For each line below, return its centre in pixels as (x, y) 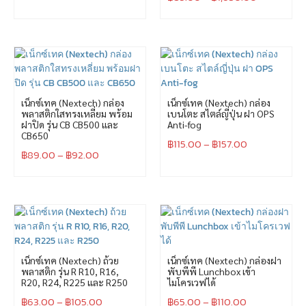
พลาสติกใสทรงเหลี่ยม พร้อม (77, 113)
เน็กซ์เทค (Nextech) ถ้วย (70, 260)
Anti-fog (184, 124)
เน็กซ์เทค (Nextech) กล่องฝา (224, 260)
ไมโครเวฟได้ (192, 282)
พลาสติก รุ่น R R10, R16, (70, 271)
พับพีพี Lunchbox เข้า (211, 271)
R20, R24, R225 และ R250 (74, 282)
